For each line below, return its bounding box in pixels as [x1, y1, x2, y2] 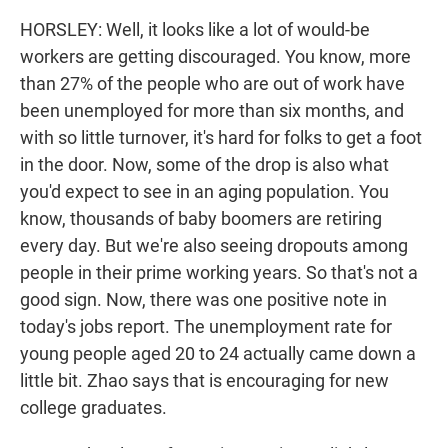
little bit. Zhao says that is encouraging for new [20, 370, 389, 392]
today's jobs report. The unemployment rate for [20, 316, 392, 338]
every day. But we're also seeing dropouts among [20, 235, 408, 257]
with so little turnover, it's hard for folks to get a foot [20, 127, 422, 149]
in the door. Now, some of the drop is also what [20, 154, 389, 176]
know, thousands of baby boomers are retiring [20, 208, 382, 230]
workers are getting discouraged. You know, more [20, 46, 411, 68]
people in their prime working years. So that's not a [20, 262, 418, 284]
